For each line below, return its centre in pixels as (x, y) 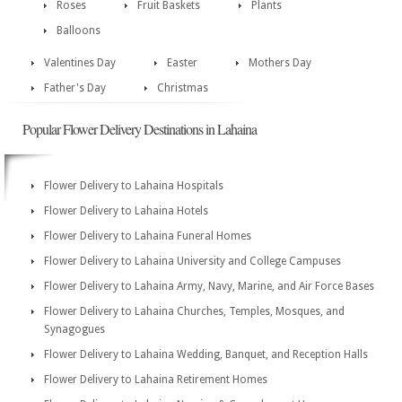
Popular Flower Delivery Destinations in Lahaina (140, 129)
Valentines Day (80, 63)
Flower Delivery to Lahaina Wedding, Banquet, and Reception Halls (206, 354)
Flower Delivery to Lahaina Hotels (126, 211)
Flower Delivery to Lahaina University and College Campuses (192, 261)
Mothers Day (280, 63)
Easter (182, 63)
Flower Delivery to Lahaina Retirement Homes (156, 380)
